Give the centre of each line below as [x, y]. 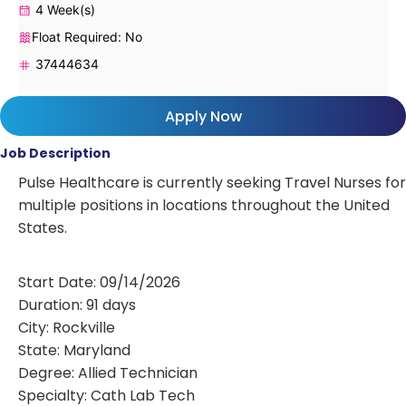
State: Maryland [74, 350]
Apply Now [203, 116]
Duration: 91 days [77, 304]
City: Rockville [67, 327]
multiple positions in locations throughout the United [204, 205]
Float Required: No [87, 36]
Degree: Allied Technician [108, 372]
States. [43, 227]
